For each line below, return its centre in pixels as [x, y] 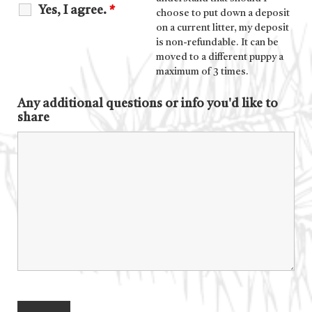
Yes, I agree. [74, 10]
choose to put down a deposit [223, 14]
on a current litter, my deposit [223, 28]
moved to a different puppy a [220, 57]
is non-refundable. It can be [217, 43]
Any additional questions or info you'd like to [148, 104]
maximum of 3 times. [202, 72]
